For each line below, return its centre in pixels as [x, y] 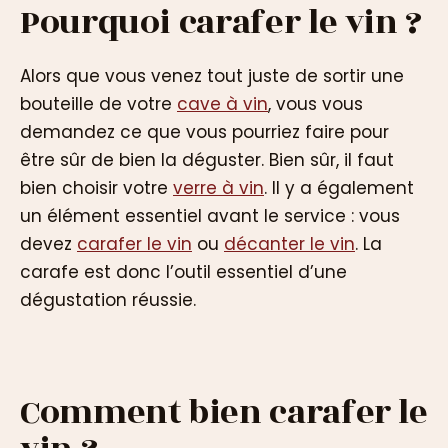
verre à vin [218, 188]
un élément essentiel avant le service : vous [210, 216]
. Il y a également [339, 188]
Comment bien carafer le [224, 412]
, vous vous [315, 104]
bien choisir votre [96, 188]
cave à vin [222, 104]
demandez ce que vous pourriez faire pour [204, 132]
